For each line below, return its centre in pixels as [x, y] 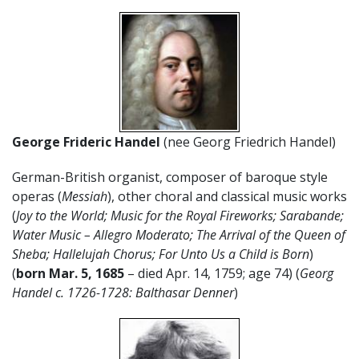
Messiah [85, 196]
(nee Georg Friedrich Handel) [248, 141]
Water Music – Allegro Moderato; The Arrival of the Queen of [179, 234]
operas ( [37, 196]
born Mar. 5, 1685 [70, 273]
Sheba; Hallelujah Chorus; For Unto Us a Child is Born [161, 254]
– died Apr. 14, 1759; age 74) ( [212, 273]
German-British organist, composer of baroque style [170, 177]
